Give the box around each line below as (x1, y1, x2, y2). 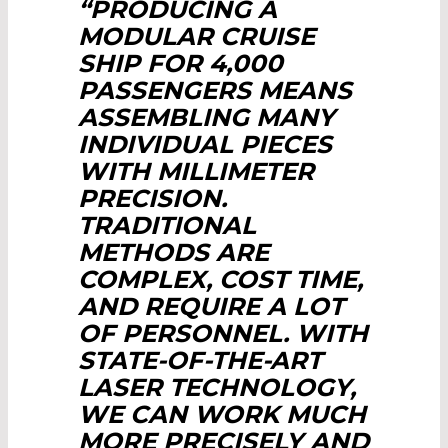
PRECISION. (78, 183, 227, 214)
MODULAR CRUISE (78, 21, 315, 52)
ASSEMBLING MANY (78, 102, 335, 133)
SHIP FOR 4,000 (78, 48, 283, 79)
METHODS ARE (78, 237, 269, 268)
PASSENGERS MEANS (78, 75, 352, 106)
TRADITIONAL (78, 210, 256, 241)
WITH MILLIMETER (78, 156, 314, 187)
